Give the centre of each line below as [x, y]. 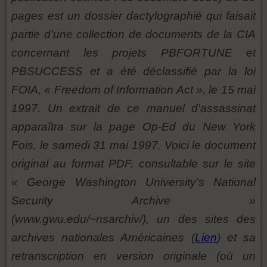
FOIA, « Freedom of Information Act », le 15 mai [133, 90]
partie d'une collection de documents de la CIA [133, 35]
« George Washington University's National [133, 182]
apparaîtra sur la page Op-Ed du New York [133, 127]
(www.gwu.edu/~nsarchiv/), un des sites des [133, 219]
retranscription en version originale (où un [133, 256]
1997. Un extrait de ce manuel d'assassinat [133, 108]
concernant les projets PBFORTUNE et [133, 53]
